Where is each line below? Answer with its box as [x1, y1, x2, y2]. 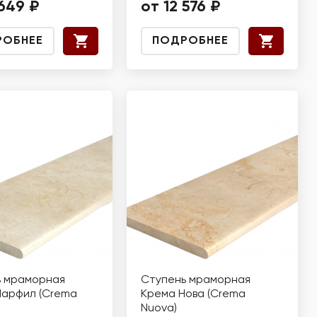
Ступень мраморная [141, 275, 250, 286]
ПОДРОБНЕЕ [152, 35, 229, 47]
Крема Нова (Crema [141, 289, 246, 300]
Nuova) [141, 303, 177, 314]
